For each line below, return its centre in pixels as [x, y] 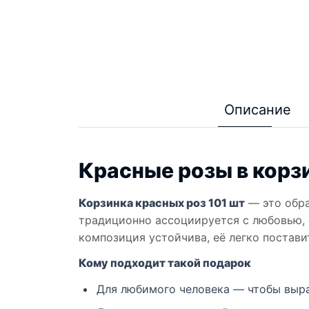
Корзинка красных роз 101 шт [162, 203]
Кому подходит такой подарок [165, 263]
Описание [257, 110]
